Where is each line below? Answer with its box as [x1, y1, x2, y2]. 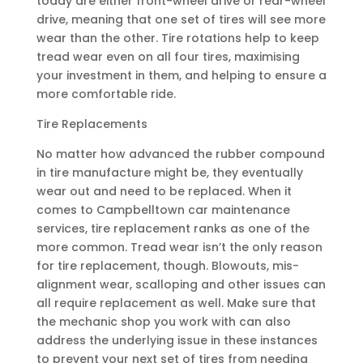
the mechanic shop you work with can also [36, 314, 291, 331]
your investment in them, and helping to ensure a [36, 67, 327, 84]
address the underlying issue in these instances [36, 332, 318, 349]
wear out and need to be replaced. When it [36, 183, 292, 200]
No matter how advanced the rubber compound [36, 146, 325, 163]
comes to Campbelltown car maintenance [36, 202, 290, 219]
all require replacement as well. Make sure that [36, 295, 316, 312]
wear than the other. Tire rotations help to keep [36, 30, 319, 47]
